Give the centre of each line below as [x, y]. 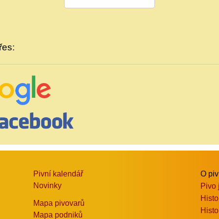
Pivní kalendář [58, 174]
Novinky [48, 186]
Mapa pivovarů [59, 203]
